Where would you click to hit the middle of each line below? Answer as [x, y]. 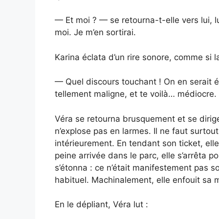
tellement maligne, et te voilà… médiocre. [136, 94]
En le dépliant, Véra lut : [101, 205]
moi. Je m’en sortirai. [95, 33]
